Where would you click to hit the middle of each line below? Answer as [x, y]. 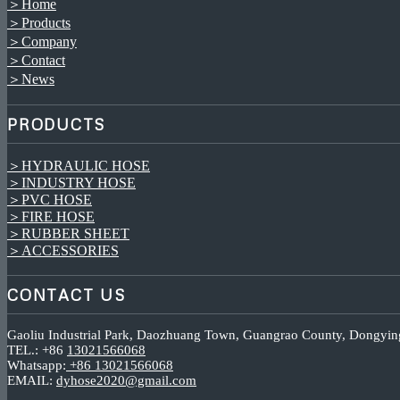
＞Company [42, 41]
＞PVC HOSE [50, 200]
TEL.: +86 [37, 350]
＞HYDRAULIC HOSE [79, 166]
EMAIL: [32, 380]
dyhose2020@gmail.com [126, 380]
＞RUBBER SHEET [68, 234]
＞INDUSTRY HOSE [71, 183]
